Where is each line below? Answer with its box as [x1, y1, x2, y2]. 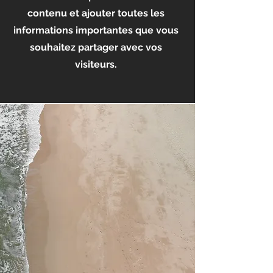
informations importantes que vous [13, 24, 179, 36]
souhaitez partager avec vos [30, 41, 162, 53]
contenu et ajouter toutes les [27, 7, 165, 19]
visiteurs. [75, 58, 117, 70]
